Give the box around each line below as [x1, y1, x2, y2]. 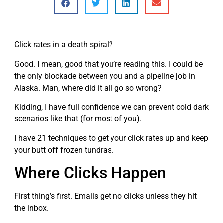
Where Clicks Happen [14, 163, 166, 182]
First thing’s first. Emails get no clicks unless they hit [14, 191, 197, 201]
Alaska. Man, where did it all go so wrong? [14, 83, 162, 93]
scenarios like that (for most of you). [14, 114, 142, 124]
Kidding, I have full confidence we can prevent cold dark [14, 102, 209, 112]
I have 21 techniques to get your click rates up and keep [14, 133, 208, 143]
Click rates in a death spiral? [14, 40, 113, 50]
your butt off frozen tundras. [14, 145, 115, 155]
